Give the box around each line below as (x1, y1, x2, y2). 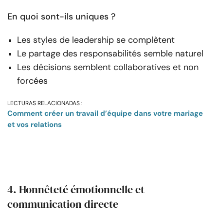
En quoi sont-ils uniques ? (7, 11, 115, 23)
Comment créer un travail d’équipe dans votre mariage (7, 109, 203, 119)
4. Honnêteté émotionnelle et (7, 182, 145, 197)
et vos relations (7, 120, 62, 130)
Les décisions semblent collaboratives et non (17, 61, 199, 73)
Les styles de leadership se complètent (17, 34, 175, 46)
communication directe (7, 197, 118, 212)
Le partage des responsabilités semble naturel (17, 48, 203, 60)
